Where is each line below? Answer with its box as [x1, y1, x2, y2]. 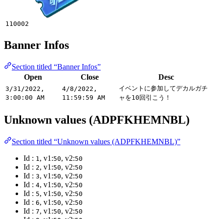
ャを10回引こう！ [119, 94, 171, 102]
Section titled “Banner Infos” [12, 63, 101, 71]
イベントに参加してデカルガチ [119, 85, 208, 92]
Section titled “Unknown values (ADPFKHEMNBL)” [12, 137, 180, 146]
